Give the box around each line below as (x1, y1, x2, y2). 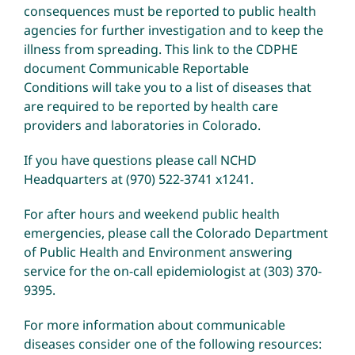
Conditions (23, 78, 89, 97)
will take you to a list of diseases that (88, 78, 311, 97)
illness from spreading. (23, 40, 165, 59)
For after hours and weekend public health (23, 205, 280, 223)
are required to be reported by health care (23, 97, 278, 116)
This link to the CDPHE (164, 40, 298, 59)
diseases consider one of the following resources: (23, 335, 322, 353)
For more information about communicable (23, 316, 285, 334)
